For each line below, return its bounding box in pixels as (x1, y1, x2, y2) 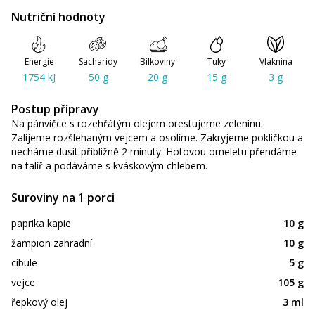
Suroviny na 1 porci (11, 190, 115, 206)
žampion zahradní (11, 236, 92, 250)
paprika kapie (11, 217, 71, 231)
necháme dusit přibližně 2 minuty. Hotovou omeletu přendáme (11, 145, 297, 159)
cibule (11, 256, 37, 270)
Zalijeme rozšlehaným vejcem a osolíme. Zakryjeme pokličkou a (11, 131, 303, 145)
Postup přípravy (11, 101, 99, 117)
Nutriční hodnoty (11, 9, 105, 25)
